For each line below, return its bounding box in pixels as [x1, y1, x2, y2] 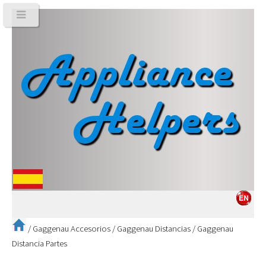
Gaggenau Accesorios [33, 223, 110, 234]
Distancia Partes [12, 237, 67, 249]
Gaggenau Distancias [117, 223, 191, 234]
